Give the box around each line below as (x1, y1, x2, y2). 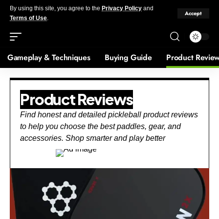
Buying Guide (105, 52, 152, 63)
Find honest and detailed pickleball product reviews (20, 110, 198, 119)
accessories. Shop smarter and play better (20, 134, 165, 142)
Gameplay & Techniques (7, 52, 90, 63)
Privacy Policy (102, 5, 142, 12)
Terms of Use (10, 15, 47, 22)
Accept (185, 9, 202, 17)
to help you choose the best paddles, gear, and (20, 122, 181, 131)
